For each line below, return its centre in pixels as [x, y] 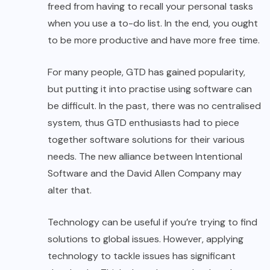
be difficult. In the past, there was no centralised [154, 106]
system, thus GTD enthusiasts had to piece [143, 123]
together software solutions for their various [146, 140]
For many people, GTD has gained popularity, [146, 72]
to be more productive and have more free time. [154, 40]
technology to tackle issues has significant [142, 256]
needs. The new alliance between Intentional [145, 157]
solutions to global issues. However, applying [146, 239]
